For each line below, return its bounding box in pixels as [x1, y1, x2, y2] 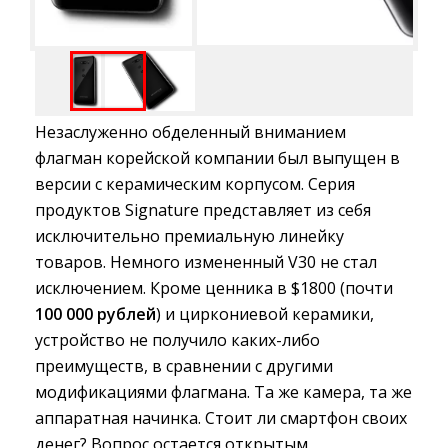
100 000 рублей [35, 303, 156, 326]
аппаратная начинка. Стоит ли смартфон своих [35, 407, 407, 430]
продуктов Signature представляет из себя [35, 199, 371, 222]
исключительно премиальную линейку [35, 225, 344, 248]
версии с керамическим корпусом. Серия [35, 173, 355, 196]
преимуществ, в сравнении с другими [35, 355, 333, 378]
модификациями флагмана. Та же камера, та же [35, 381, 412, 404]
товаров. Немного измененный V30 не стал [35, 251, 377, 274]
